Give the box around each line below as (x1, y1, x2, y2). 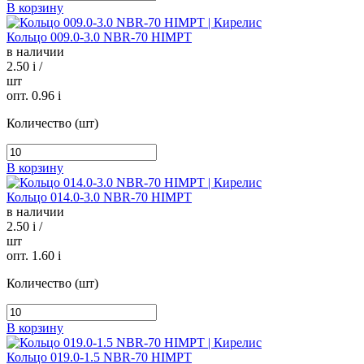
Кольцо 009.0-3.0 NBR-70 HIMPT (6, 30, 192, 45)
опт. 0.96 (6, 89, 58, 103)
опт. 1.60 (6, 249, 58, 263)
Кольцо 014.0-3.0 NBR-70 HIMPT (6, 190, 192, 205)
